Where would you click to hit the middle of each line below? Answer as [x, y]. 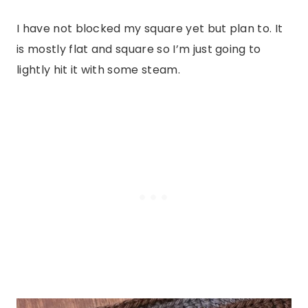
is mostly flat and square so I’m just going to [139, 49]
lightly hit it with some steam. [100, 70]
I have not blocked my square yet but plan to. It [150, 29]
